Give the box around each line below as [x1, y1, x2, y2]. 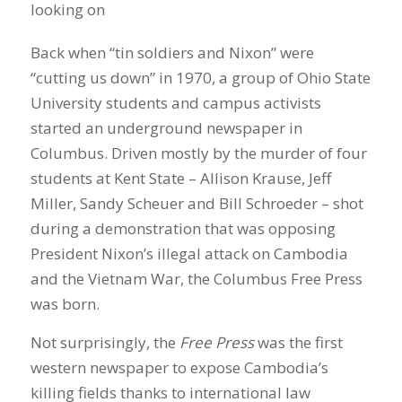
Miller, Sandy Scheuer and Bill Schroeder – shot [30, 193, 363, 214]
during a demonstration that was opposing [30, 218, 336, 240]
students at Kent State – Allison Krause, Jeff [30, 168, 331, 189]
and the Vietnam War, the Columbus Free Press [30, 268, 363, 290]
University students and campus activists [30, 92, 321, 114]
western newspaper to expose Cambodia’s [30, 356, 328, 378]
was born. [30, 293, 100, 315]
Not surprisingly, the [30, 331, 179, 353]
